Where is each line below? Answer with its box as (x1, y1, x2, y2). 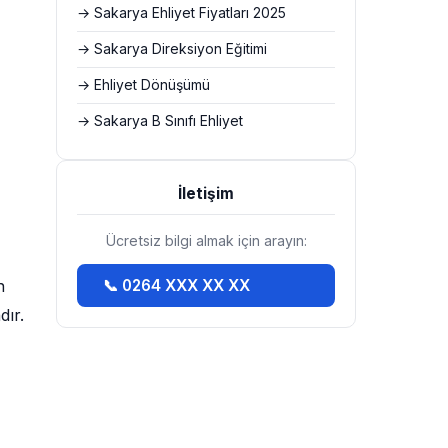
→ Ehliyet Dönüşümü (77, 77, 210, 93)
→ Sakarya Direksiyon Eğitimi (77, 41, 267, 57)
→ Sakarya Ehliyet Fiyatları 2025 (77, 5, 286, 21)
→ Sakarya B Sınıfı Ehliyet (77, 113, 243, 129)
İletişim (178, 184, 234, 203)
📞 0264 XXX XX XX (103, 276, 250, 295)
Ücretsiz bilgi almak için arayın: (105, 232, 307, 249)
